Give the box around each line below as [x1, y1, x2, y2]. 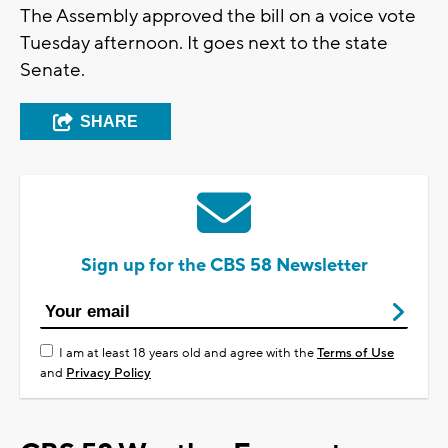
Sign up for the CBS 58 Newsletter [80, 254, 368, 278]
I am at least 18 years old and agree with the [59, 345, 317, 362]
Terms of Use [317, 345, 394, 362]
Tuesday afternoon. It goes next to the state [20, 31, 388, 56]
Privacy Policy [66, 365, 151, 382]
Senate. [20, 58, 85, 83]
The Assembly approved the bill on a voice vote [20, 4, 416, 29]
